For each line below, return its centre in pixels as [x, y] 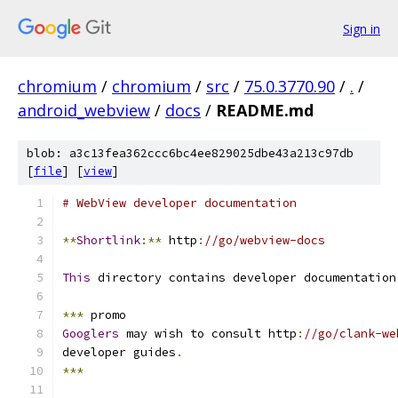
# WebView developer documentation [179, 203]
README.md [265, 110]
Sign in [362, 28]
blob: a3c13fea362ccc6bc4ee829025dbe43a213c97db [190, 153]
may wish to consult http [208, 334]
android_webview [84, 110]
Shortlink [108, 240]
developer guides [119, 352]
